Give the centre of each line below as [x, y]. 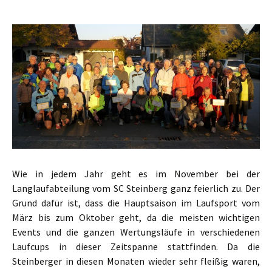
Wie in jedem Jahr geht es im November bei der [136, 174]
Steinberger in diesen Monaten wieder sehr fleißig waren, [136, 261]
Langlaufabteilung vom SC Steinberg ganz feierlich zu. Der [136, 188]
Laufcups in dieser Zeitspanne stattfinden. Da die [136, 246]
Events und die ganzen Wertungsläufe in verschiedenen [136, 232]
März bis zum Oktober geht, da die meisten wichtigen [136, 217]
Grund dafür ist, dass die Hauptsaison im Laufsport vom [136, 203]
